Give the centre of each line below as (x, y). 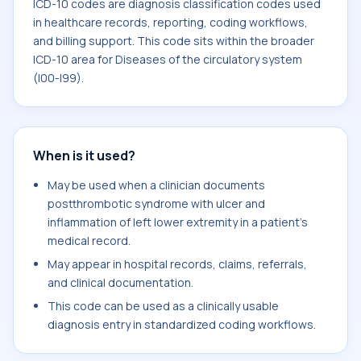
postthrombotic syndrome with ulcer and (156, 203)
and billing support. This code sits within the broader (174, 41)
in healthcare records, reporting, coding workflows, (170, 22)
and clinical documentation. (120, 282)
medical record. (89, 241)
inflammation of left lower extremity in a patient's (178, 222)
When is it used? (84, 156)
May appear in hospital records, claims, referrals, (177, 264)
